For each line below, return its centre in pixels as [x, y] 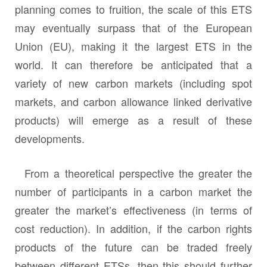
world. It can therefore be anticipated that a [133, 64]
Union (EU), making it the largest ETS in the [133, 46]
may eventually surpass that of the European [133, 27]
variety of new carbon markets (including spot [133, 83]
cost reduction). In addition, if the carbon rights [133, 228]
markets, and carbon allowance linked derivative [133, 101]
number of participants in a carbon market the [133, 191]
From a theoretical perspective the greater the [133, 173]
